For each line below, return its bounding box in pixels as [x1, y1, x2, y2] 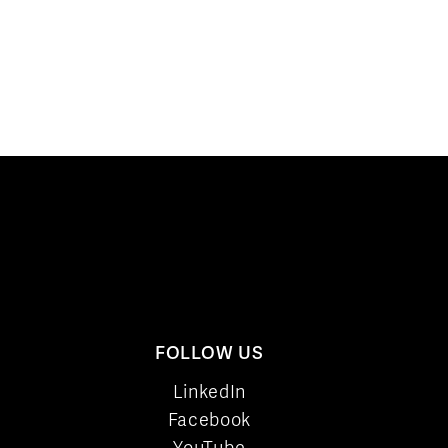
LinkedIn [172, 380, 247, 404]
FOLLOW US [154, 341, 264, 365]
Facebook [167, 408, 252, 432]
